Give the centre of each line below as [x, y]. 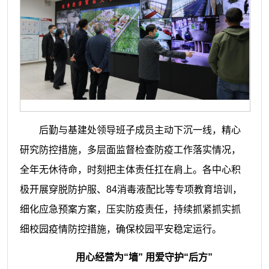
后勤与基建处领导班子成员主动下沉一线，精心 [140, 130]
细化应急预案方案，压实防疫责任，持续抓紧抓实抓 [130, 210]
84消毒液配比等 [140, 190]
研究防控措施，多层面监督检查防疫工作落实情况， [130, 150]
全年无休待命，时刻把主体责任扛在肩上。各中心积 [130, 170]
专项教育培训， [208, 190]
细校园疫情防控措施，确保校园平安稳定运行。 [120, 229]
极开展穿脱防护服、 [63, 190]
